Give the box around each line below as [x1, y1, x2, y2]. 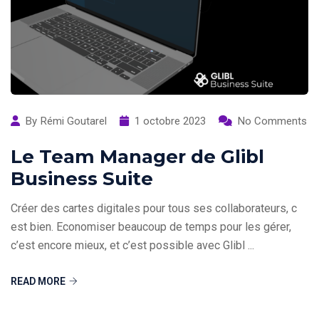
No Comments [238, 114, 307, 127]
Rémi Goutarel [41, 114, 107, 127]
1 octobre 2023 [135, 114, 206, 127]
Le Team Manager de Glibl [11, 145, 264, 168]
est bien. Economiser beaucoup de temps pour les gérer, [11, 219, 291, 234]
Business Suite [11, 167, 153, 190]
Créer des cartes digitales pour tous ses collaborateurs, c [11, 201, 297, 215]
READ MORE [11, 275, 66, 287]
